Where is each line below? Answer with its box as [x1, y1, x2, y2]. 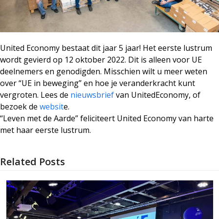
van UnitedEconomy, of [114, 89, 200, 100]
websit [40, 101, 64, 112]
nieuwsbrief [70, 89, 114, 100]
